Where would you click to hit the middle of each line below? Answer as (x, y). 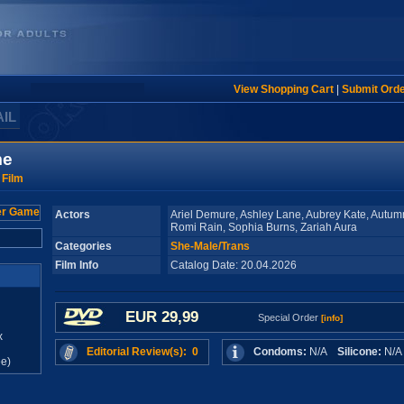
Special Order (289, 317)
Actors (73, 215)
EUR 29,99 (162, 317)
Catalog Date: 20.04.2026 (240, 265)
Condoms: (280, 352)
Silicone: (359, 352)
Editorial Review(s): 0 (142, 352)
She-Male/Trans (210, 246)
